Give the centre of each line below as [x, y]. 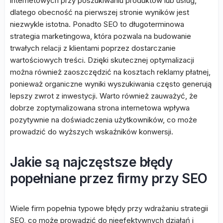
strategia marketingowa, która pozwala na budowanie [101, 36]
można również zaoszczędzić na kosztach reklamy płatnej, [110, 72]
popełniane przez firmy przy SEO [109, 178]
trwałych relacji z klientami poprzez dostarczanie [93, 48]
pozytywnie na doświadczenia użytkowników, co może [104, 120]
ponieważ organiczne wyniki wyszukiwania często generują [111, 84]
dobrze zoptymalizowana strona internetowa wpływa [100, 108]
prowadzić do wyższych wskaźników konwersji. [92, 132]
